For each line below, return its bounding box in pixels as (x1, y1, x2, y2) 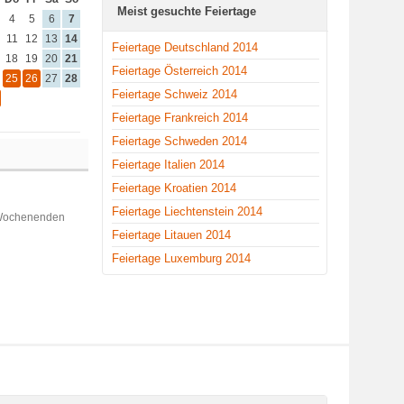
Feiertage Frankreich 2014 (112, 111, 248, 124)
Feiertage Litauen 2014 (112, 228, 231, 242)
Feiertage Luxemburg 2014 (112, 252, 251, 265)
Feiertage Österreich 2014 (112, 64, 247, 78)
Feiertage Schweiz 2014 (112, 87, 237, 101)
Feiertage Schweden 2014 (112, 134, 247, 148)
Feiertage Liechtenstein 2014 (112, 205, 262, 218)
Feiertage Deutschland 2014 (112, 41, 258, 54)
